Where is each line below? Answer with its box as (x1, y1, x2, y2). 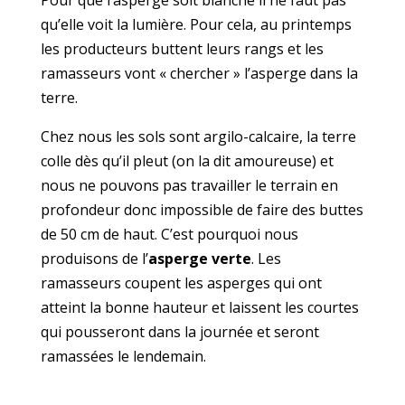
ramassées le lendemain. (40, 346, 206, 367)
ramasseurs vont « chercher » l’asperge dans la (40, 63, 358, 84)
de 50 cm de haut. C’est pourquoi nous (40, 224, 298, 245)
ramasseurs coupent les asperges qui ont (40, 273, 322, 294)
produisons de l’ (40, 249, 148, 269)
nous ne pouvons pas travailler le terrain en (40, 175, 338, 196)
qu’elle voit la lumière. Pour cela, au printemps (40, 14, 352, 35)
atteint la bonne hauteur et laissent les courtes (40, 297, 359, 318)
